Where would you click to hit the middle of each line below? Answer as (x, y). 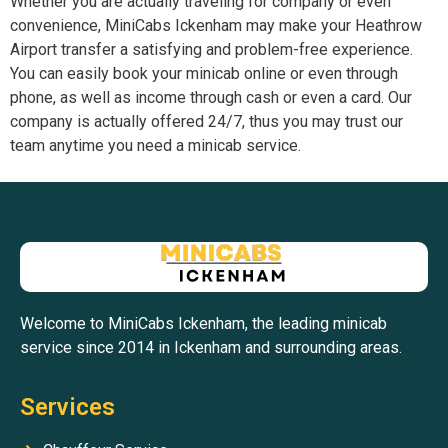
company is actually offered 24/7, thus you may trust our (206, 121)
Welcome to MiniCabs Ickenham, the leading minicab (203, 324)
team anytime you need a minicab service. (155, 145)
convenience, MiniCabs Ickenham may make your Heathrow (216, 25)
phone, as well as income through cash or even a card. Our (211, 97)
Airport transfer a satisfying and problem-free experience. (211, 49)
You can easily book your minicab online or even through (204, 73)
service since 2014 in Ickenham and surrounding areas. (211, 348)
